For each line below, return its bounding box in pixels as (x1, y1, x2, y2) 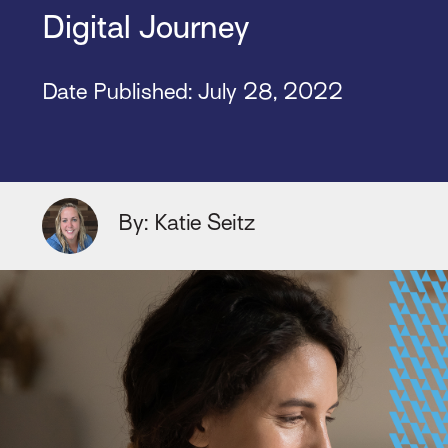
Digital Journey (41, 8, 249, 45)
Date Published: (41, 79, 198, 105)
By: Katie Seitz (117, 209, 255, 235)
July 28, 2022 (197, 79, 343, 105)
